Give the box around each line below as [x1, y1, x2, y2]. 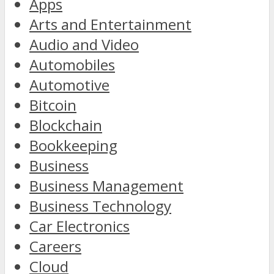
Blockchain [29, 115, 102, 136]
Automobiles [29, 54, 115, 75]
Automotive [29, 75, 109, 95]
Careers [29, 236, 81, 257]
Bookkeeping [29, 135, 117, 156]
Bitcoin [29, 95, 76, 116]
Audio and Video [29, 34, 139, 55]
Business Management [29, 176, 183, 196]
